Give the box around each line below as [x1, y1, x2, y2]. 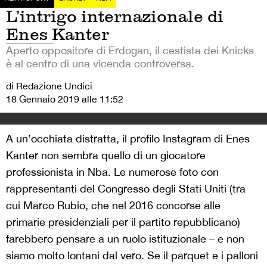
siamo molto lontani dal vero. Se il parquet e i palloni [6, 249, 258, 262]
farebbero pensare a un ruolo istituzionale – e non [6, 232, 244, 245]
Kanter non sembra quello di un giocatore [6, 148, 206, 162]
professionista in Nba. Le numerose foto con [6, 165, 219, 178]
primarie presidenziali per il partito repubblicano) [6, 215, 240, 228]
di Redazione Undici [6, 80, 92, 91]
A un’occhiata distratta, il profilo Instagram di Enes [6, 132, 250, 145]
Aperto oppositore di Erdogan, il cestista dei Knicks [6, 44, 254, 57]
